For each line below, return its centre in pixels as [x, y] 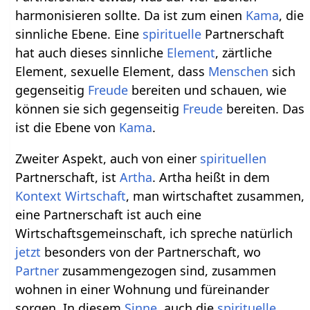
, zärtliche [244, 53]
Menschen [239, 72]
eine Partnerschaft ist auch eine [109, 215]
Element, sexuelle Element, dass [112, 72]
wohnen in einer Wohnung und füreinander [143, 290]
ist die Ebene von [67, 128]
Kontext [39, 196]
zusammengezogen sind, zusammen [168, 271]
